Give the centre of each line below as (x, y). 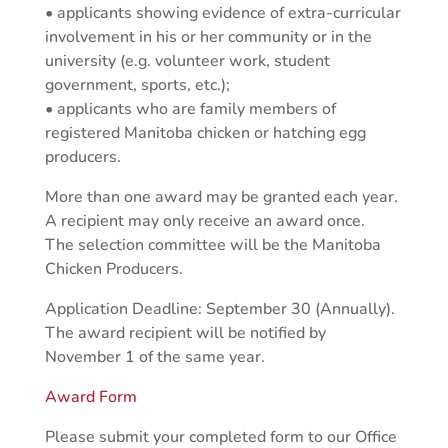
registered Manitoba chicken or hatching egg (205, 133)
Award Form (90, 397)
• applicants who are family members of (190, 109)
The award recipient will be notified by (185, 333)
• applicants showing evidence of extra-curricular (222, 13)
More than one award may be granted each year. (221, 197)
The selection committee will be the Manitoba (212, 245)
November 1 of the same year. (154, 357)
